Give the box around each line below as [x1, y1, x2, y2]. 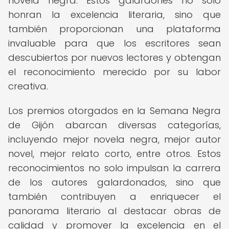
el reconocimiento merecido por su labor [8, 65, 221, 78]
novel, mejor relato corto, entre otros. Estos [8, 147, 221, 160]
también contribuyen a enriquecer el [8, 190, 221, 203]
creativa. [8, 80, 48, 93]
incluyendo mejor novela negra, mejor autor [8, 133, 221, 146]
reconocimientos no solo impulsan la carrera [8, 162, 221, 174]
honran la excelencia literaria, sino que [8, 8, 221, 21]
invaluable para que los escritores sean [8, 37, 221, 50]
